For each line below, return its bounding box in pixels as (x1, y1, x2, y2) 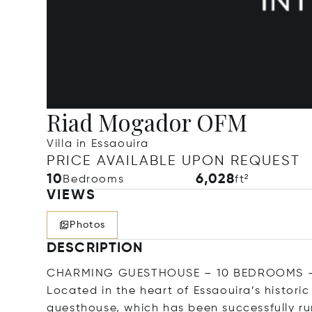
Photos (70, 220, 106, 230)
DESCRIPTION (47, 242, 143, 256)
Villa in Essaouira (47, 139, 150, 150)
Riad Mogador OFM (47, 107, 248, 137)
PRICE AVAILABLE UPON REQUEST (47, 154, 301, 169)
